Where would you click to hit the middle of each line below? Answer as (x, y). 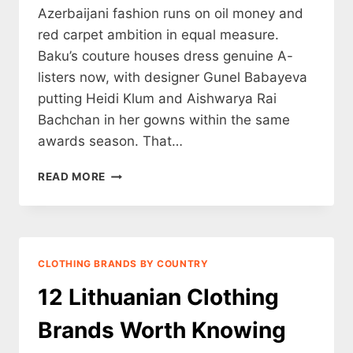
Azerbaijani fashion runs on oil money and (171, 14)
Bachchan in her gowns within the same (164, 120)
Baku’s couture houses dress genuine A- (165, 56)
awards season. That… (110, 141)
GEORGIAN (136, 190)
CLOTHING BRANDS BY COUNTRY (123, 264)
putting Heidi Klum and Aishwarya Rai (157, 99)
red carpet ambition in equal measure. (158, 35)
